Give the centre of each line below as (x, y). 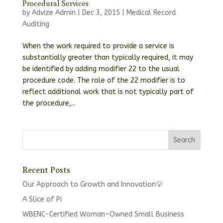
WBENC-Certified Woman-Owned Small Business (103, 214)
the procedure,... (49, 103)
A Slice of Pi (42, 199)
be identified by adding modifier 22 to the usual (101, 69)
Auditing (36, 24)
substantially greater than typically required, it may (108, 57)
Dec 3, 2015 (101, 13)
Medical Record (151, 13)
